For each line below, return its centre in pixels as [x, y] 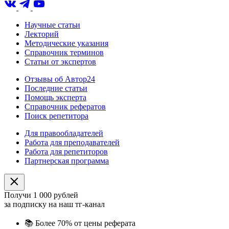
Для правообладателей [64, 133]
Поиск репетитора [56, 116]
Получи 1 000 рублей [41, 195]
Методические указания [66, 43]
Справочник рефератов [65, 106]
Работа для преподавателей [72, 142]
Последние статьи [56, 88]
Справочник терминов [64, 52]
